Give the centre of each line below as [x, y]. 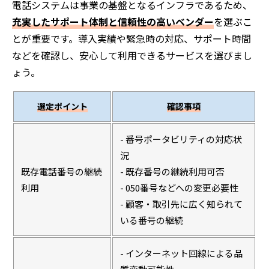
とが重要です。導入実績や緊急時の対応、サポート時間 [131, 38]
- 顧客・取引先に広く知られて [181, 204]
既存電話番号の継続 [62, 171]
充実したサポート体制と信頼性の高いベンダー [113, 21]
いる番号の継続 [152, 220]
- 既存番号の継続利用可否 [172, 171]
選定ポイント [62, 106]
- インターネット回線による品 [181, 253]
